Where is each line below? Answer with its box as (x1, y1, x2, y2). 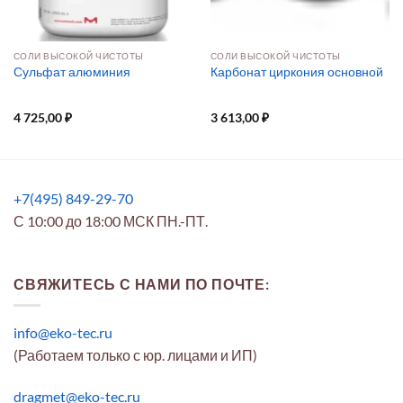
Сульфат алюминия (13, 64, 130, 79)
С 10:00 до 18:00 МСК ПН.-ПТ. (13, 211, 208, 229)
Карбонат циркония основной (210, 64, 383, 79)
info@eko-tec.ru (13, 324, 112, 342)
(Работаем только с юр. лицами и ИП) (13, 346, 257, 364)
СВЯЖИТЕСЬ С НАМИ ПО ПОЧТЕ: (13, 274, 270, 292)
